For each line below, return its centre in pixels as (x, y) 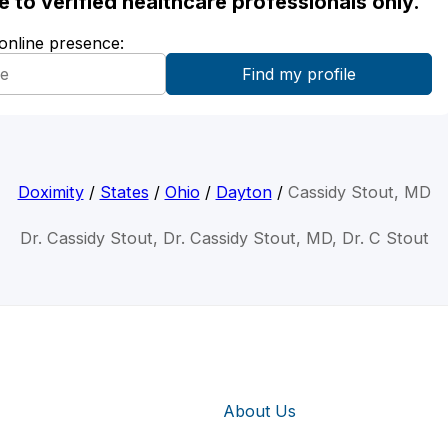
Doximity (50, 192)
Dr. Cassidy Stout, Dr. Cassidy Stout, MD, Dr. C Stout (224, 238)
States (124, 192)
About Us (259, 410)
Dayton (243, 192)
